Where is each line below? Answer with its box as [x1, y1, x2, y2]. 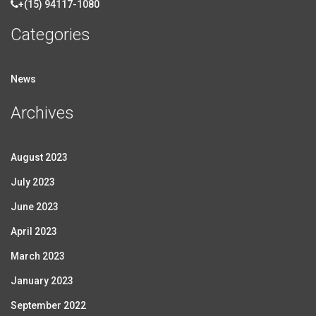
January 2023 [11, 275, 73, 286]
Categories [11, 25, 90, 44]
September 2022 [11, 300, 86, 311]
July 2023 [11, 176, 55, 188]
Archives [11, 103, 74, 123]
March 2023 [11, 250, 65, 262]
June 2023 [11, 201, 59, 212]
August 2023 [11, 152, 68, 163]
